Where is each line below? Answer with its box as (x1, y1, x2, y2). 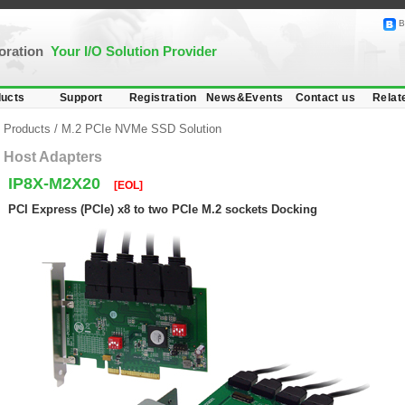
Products (4, 122, 54, 136)
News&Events (206, 91, 284, 104)
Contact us (296, 91, 355, 104)
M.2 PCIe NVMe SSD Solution (61, 122, 221, 136)
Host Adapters (4, 149, 102, 165)
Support (60, 91, 103, 104)
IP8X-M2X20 (8, 174, 105, 193)
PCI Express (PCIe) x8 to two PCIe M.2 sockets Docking (8, 202, 317, 216)
